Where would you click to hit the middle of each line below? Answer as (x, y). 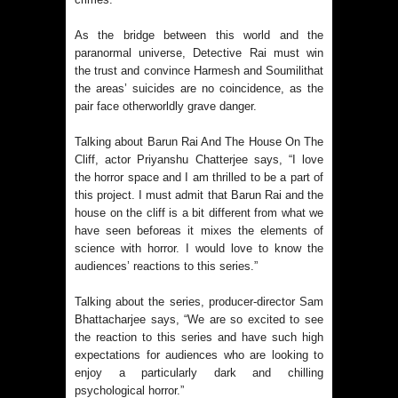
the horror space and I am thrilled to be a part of (199, 178)
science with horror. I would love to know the (199, 249)
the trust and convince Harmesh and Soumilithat (199, 71)
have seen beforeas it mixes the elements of (199, 231)
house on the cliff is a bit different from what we (199, 213)
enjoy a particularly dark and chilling (199, 373)
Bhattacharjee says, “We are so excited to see (199, 320)
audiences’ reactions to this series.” (166, 267)
